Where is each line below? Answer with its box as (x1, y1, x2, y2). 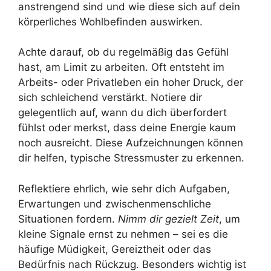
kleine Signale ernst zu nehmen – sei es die (18, 227, 228, 240)
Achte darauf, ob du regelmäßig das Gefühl (18, 46, 229, 59)
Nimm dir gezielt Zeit (118, 212, 219, 225)
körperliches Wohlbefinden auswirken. (18, 15, 203, 28)
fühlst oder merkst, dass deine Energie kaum (18, 122, 236, 134)
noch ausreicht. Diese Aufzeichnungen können (18, 137, 243, 149)
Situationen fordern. (18, 212, 118, 225)
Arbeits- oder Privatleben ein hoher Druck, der (18, 76, 243, 89)
